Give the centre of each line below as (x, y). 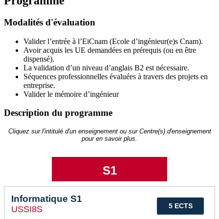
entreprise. (39, 85)
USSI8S (27, 209)
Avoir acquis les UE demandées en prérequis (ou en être (110, 50)
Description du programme (58, 113)
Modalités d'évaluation (50, 22)
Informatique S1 (47, 199)
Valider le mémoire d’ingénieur (72, 94)
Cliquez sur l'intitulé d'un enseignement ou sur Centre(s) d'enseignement (109, 131)
